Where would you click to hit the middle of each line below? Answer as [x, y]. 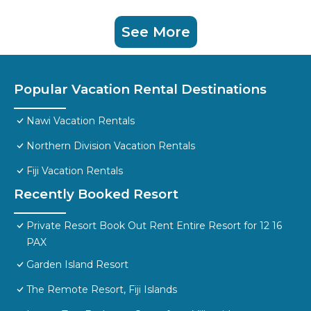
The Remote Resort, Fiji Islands [102, 290]
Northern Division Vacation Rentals [111, 146]
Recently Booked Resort [96, 194]
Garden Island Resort [77, 265]
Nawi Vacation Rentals [81, 121]
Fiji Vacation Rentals [75, 171]
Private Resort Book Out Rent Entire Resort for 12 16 [154, 226]
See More [155, 32]
